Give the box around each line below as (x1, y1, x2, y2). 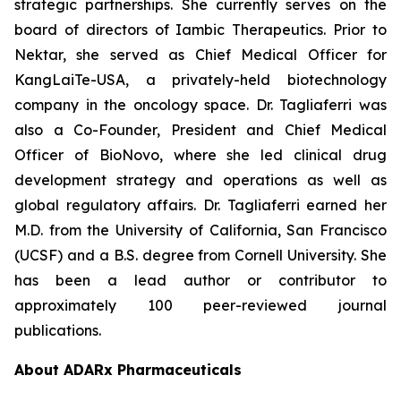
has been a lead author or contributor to (14, 271, 387, 289)
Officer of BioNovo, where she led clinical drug (14, 146, 387, 164)
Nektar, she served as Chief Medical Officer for (14, 46, 387, 64)
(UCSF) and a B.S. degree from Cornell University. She (14, 246, 387, 264)
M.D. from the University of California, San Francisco (14, 221, 387, 239)
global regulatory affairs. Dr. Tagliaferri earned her (14, 196, 387, 214)
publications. (14, 321, 101, 339)
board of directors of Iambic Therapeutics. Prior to (14, 21, 387, 38)
